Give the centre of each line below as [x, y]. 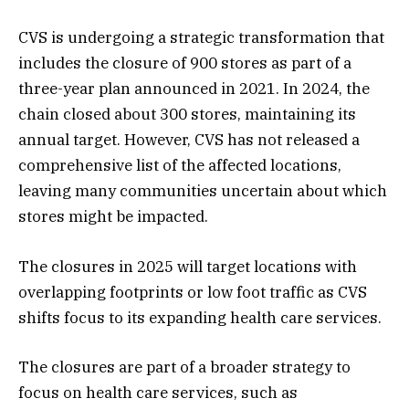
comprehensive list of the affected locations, [180, 166]
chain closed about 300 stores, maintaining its [187, 115]
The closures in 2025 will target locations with [188, 266]
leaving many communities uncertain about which [203, 191]
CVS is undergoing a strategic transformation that [201, 38]
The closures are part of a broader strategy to [184, 367]
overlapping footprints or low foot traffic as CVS [193, 292]
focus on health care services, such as [158, 392]
